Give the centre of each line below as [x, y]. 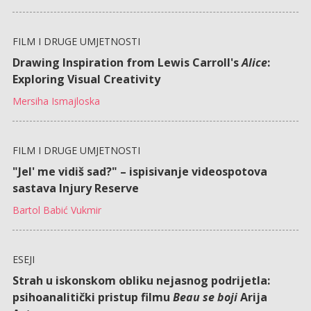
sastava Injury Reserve [75, 188]
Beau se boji [205, 297]
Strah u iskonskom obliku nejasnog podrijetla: [141, 280]
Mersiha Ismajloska [56, 101]
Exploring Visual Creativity [86, 79]
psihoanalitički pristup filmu [92, 297]
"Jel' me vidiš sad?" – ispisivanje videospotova [140, 171]
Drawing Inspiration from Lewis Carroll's [127, 62]
